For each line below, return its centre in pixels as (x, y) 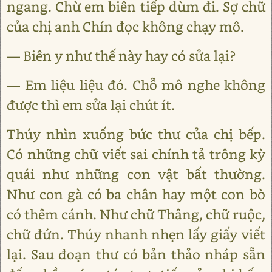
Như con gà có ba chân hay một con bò (136, 194)
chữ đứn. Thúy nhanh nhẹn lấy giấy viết (136, 234)
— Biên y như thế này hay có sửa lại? (121, 56)
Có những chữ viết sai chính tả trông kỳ (136, 154)
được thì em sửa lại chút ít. (91, 105)
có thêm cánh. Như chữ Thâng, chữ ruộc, (136, 214)
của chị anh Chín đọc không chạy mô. (125, 26)
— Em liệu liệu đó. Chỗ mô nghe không (136, 85)
